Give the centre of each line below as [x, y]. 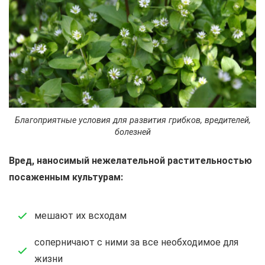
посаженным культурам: [66, 177]
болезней [132, 132]
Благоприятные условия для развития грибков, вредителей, [132, 120]
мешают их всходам [80, 215]
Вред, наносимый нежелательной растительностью [130, 160]
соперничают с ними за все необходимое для [136, 242]
